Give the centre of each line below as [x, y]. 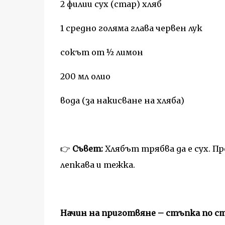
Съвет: [87, 149]
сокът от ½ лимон [101, 52]
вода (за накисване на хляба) [122, 100]
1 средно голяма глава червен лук [131, 28]
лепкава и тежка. [97, 165]
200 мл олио [85, 76]
